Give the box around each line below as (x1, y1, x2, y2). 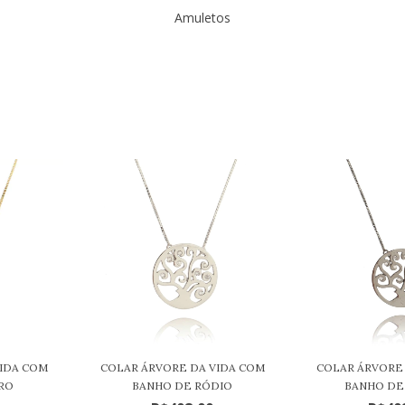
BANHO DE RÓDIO (132, 379, 233, 393)
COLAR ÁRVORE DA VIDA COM (99, 361, 265, 375)
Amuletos (174, 9, 231, 27)
